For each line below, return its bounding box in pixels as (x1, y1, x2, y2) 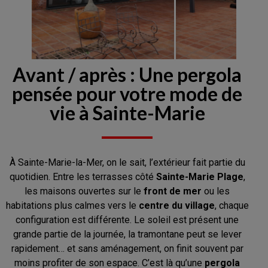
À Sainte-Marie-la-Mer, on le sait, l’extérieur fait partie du (9, 156, 245, 168)
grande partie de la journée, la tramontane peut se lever (13, 228, 242, 240)
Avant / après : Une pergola (13, 62, 242, 86)
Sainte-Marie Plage (156, 170, 243, 182)
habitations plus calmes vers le (5, 199, 139, 211)
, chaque (214, 199, 249, 211)
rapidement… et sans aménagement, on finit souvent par (11, 242, 243, 254)
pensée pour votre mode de (12, 81, 243, 105)
